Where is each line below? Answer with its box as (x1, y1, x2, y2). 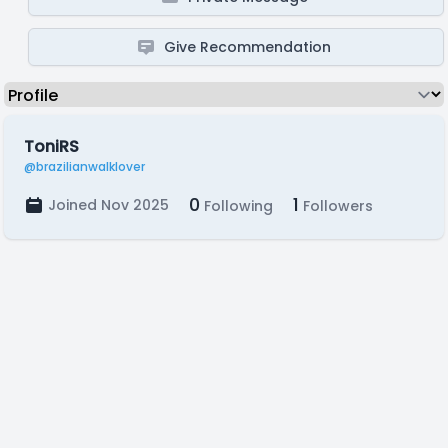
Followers (299, 196, 373, 216)
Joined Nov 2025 (48, 195, 169, 215)
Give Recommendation (164, 37, 332, 57)
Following (200, 196, 273, 216)
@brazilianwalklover (24, 158, 145, 175)
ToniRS (24, 135, 79, 158)
